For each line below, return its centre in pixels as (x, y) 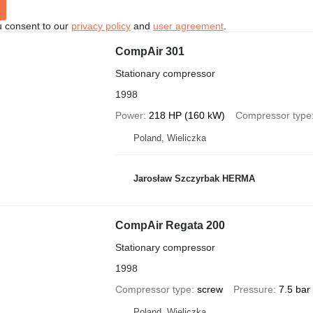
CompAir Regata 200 (170, 225)
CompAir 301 (150, 51)
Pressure (253, 289)
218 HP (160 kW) (187, 115)
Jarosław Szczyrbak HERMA (194, 178)
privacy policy (101, 26)
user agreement (188, 26)
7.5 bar (294, 289)
